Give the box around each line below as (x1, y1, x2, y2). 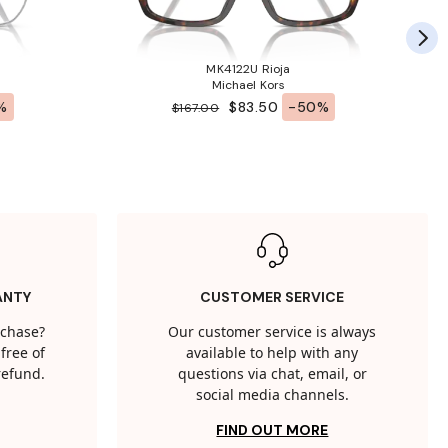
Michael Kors (211, 77, 286, 94)
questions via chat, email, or (177, 364, 367, 386)
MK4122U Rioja (206, 61, 291, 78)
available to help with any (186, 343, 359, 365)
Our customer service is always (168, 322, 377, 344)
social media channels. (195, 385, 349, 407)
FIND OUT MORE (216, 421, 329, 440)
